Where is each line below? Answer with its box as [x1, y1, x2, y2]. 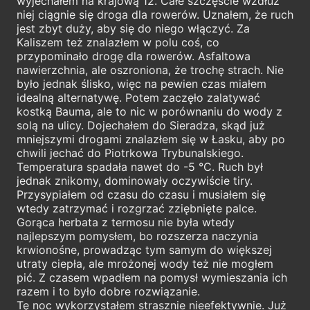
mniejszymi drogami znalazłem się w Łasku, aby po [17, 131, 285, 146]
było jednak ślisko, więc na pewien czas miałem [17, 76, 266, 91]
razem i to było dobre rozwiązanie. [17, 284, 200, 298]
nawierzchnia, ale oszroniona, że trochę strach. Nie [17, 62, 284, 77]
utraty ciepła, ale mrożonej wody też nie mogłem [17, 256, 273, 271]
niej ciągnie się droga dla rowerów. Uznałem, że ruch [17, 7, 293, 21]
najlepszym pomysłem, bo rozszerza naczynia [17, 228, 258, 243]
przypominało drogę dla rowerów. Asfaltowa [17, 48, 250, 63]
